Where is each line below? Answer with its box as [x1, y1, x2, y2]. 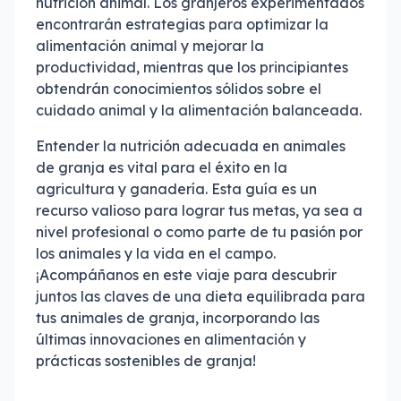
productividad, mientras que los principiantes [36, 58, 348, 76]
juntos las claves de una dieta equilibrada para [36, 287, 365, 305]
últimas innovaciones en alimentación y [36, 330, 306, 348]
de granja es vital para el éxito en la [36, 158, 287, 176]
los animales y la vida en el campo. [36, 244, 276, 262]
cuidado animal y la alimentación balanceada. [36, 101, 362, 119]
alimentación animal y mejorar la [36, 37, 264, 55]
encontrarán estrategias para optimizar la [36, 15, 328, 33]
